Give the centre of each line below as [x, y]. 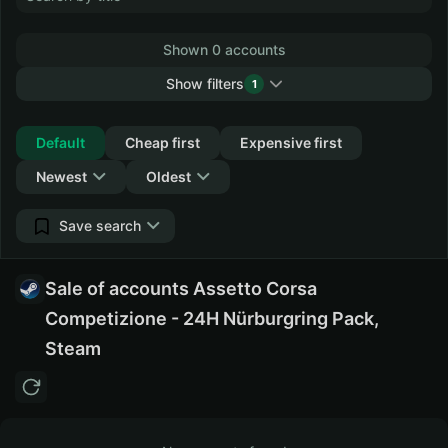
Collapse [215, 117]
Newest [61, 176]
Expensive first [291, 142]
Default [60, 142]
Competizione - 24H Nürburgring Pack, [212, 318]
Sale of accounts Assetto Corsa [181, 288]
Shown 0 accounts [224, 49]
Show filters [205, 83]
